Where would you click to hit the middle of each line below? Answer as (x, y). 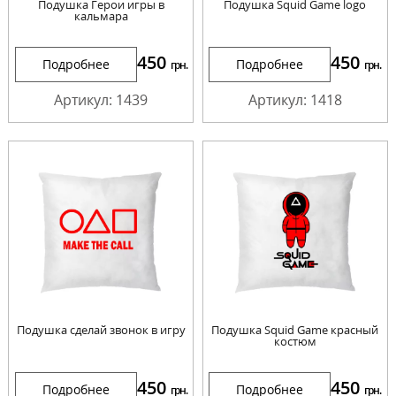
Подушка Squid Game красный (295, 330)
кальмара (101, 15)
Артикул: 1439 (101, 99)
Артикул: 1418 (295, 99)
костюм (295, 342)
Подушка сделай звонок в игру (101, 330)
